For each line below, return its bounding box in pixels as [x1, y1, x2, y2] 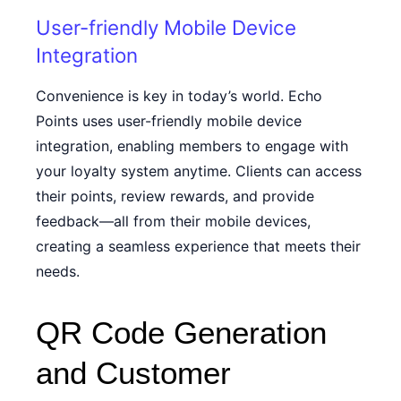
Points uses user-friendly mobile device [36, 112, 302, 130]
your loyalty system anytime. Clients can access [36, 162, 362, 180]
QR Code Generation [36, 315, 327, 350]
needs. [36, 262, 80, 280]
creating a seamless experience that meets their [36, 237, 361, 255]
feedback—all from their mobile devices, [36, 212, 311, 230]
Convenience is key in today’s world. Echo [36, 87, 322, 105]
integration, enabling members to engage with [36, 137, 348, 155]
